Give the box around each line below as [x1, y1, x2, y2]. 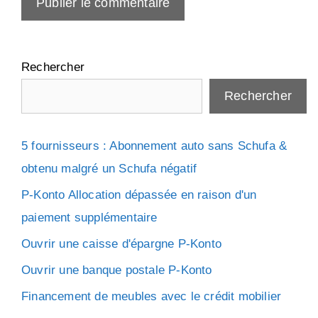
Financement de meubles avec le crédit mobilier [21, 290, 282, 304]
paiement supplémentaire [21, 211, 158, 225]
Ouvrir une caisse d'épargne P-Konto [21, 237, 221, 251]
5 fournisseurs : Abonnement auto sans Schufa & [21, 139, 287, 153]
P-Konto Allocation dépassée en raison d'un [21, 188, 257, 202]
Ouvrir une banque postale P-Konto [21, 263, 212, 278]
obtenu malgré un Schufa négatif [21, 162, 197, 176]
